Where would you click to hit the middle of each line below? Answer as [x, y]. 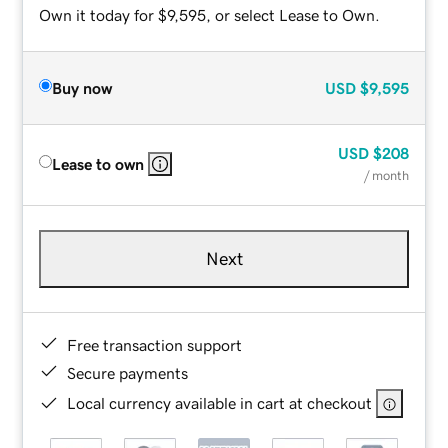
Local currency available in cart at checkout [220, 402]
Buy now [82, 87]
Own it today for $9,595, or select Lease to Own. [210, 14]
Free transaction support [155, 344]
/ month [386, 175]
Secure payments [128, 372]
